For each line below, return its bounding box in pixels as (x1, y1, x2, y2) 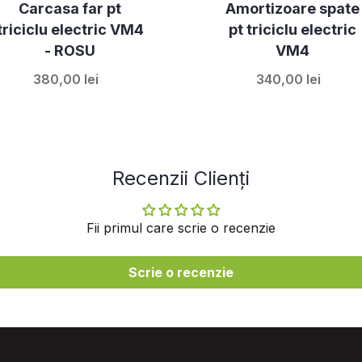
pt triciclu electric (228, 20, 356, 38)
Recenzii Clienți (112, 166, 250, 190)
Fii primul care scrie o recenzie (86, 219, 276, 236)
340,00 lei (255, 70, 321, 87)
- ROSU (44, 41, 95, 59)
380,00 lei (33, 70, 99, 87)
